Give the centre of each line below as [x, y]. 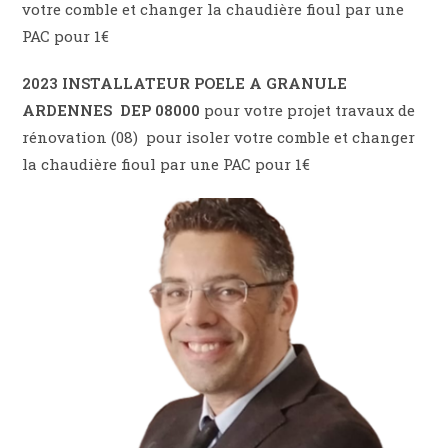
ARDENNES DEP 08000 [111, 109]
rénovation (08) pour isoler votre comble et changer [219, 136]
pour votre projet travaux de [308, 109]
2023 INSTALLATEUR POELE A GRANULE [185, 82]
